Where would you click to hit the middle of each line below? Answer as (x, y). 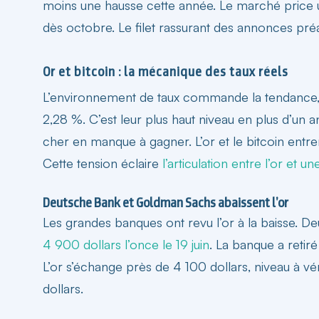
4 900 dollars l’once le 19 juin (126, 244)
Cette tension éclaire (103, 163)
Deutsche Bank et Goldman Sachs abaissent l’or (166, 202)
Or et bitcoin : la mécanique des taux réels (166, 71)
